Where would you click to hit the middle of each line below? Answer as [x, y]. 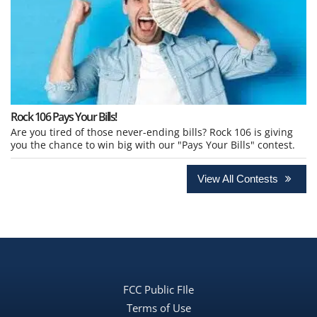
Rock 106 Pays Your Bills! [64, 116]
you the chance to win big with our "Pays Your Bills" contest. [153, 144]
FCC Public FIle [158, 289]
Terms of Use [158, 307]
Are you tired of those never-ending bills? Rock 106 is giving [152, 132]
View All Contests [239, 178]
